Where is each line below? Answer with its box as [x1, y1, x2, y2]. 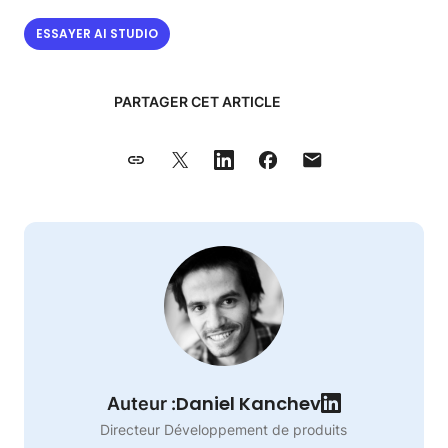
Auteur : [107, 393, 176, 414]
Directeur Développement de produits [100, 421, 348, 438]
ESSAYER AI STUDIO [36, 25, 158, 42]
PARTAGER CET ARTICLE [114, 93, 281, 110]
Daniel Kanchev [176, 391, 321, 416]
